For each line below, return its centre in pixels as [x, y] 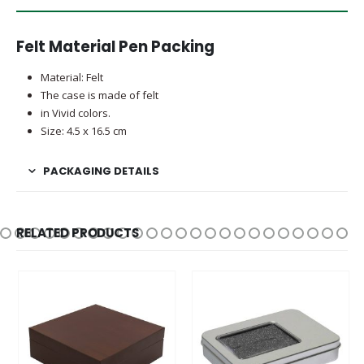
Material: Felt [71, 78]
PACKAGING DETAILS [101, 171]
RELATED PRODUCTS [78, 233]
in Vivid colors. [75, 113]
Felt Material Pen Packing [115, 47]
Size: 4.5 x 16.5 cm [83, 131]
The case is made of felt [99, 95]
